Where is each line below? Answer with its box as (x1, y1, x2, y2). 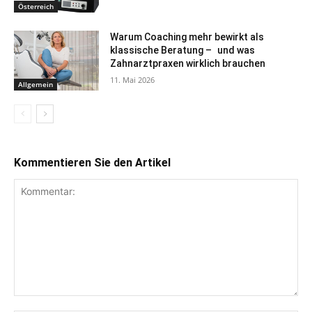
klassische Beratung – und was (110, 44, 256, 56)
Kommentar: (13, 296, 68, 309)
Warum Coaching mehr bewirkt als (110, 31, 265, 42)
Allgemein (18, 79, 53, 89)
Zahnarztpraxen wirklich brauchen (110, 57, 266, 69)
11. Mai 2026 (110, 74, 155, 85)
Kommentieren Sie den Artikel (14, 155, 171, 169)
